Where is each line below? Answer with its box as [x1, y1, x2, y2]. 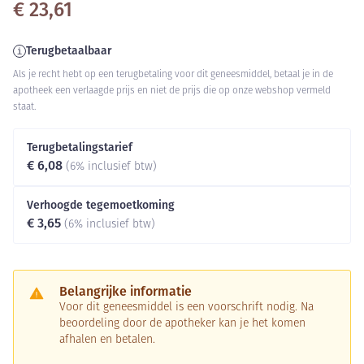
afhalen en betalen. [59, 334, 155, 346]
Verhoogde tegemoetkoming [27, 198, 175, 212]
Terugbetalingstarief [27, 141, 132, 154]
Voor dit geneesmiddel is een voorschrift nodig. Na [59, 301, 314, 314]
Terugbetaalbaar [26, 44, 111, 58]
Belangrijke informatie [59, 284, 192, 299]
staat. [13, 102, 36, 112]
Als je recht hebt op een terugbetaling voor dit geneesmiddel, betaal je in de [13, 70, 333, 80]
